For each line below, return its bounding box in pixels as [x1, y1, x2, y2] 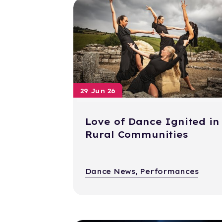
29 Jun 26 [80, 87, 116, 95]
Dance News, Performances [85, 167, 199, 176]
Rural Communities [85, 129, 188, 141]
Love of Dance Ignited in [85, 116, 220, 128]
